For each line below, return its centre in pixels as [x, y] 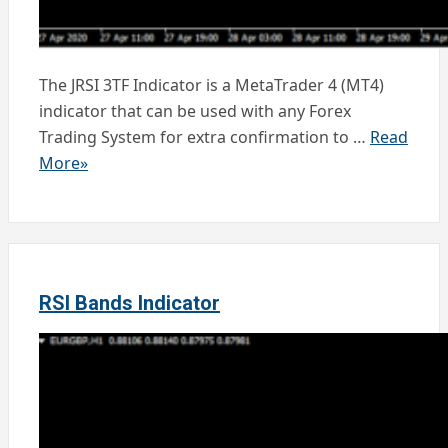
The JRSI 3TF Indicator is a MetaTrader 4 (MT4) [211, 84]
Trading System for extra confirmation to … [204, 136]
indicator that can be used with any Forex [195, 110]
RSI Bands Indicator [129, 303]
